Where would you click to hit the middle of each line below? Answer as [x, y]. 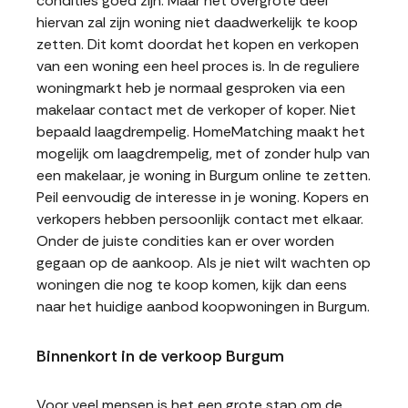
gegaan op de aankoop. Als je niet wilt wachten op [204, 263]
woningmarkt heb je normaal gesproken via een [191, 88]
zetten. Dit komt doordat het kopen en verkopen [198, 44]
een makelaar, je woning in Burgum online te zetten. [204, 175]
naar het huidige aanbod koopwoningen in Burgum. [203, 306]
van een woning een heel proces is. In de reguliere [198, 66]
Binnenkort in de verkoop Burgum [160, 356]
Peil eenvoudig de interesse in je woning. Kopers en [203, 197]
